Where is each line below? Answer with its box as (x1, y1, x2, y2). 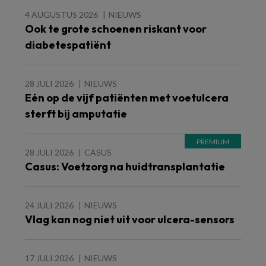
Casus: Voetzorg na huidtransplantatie (25, 160, 225, 173)
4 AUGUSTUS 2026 (25, 9, 98, 20)
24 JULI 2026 (25, 200, 74, 210)
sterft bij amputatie (25, 107, 127, 121)
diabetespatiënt (25, 38, 111, 52)
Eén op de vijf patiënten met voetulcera (25, 91, 229, 104)
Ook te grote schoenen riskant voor (25, 22, 207, 36)
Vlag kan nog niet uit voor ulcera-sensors (25, 213, 235, 226)
